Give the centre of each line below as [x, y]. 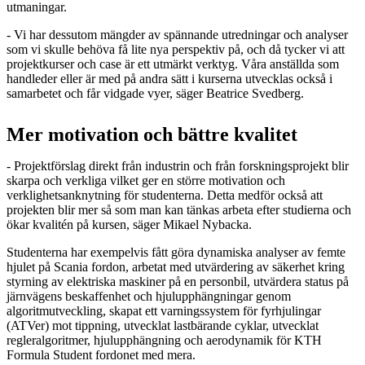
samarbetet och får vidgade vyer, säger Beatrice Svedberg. [155, 93]
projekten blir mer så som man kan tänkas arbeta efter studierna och [179, 209]
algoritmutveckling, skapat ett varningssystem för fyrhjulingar [164, 310]
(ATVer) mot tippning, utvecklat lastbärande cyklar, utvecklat [163, 325]
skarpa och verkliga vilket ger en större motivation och [146, 180]
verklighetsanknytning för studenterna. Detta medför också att [165, 195]
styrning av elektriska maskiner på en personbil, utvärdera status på [178, 281]
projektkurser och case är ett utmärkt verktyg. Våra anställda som [173, 64]
